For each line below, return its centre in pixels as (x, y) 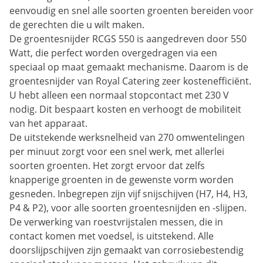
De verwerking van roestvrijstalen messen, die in (116, 222)
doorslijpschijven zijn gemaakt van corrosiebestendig (127, 250)
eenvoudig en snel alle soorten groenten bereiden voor (131, 11)
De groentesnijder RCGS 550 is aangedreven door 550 (128, 39)
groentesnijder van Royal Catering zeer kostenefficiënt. (130, 81)
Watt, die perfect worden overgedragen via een (113, 53)
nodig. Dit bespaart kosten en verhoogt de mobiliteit (125, 109)
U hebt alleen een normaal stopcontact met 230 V (119, 95)
